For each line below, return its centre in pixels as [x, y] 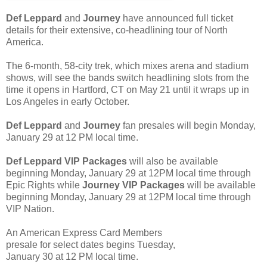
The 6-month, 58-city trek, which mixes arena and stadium [127, 66]
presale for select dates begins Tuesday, [91, 245]
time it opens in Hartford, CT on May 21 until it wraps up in [128, 90]
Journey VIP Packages [133, 185]
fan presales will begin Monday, [189, 126]
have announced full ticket [177, 18]
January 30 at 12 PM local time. [72, 257]
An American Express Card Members [84, 233]
